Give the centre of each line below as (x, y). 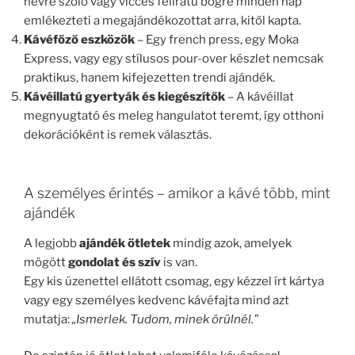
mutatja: (48, 319)
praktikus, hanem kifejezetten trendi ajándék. (149, 77)
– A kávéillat (260, 96)
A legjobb (52, 243)
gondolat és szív (115, 262)
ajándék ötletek (125, 243)
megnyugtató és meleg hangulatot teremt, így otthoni (174, 115)
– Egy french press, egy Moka (217, 39)
